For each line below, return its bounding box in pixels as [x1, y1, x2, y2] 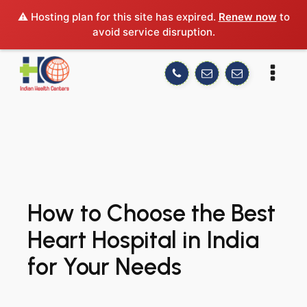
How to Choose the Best [27, 199, 275, 228]
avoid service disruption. [92, 25, 215, 38]
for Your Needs [27, 253, 182, 281]
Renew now [218, 10, 277, 23]
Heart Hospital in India [27, 226, 259, 254]
